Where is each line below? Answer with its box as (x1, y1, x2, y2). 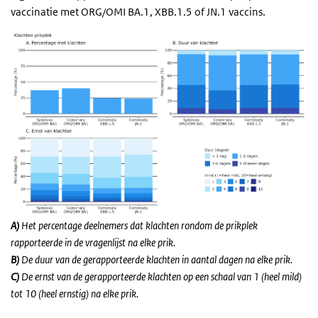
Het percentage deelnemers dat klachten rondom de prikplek (19, 219, 258, 233)
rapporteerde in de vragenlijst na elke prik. (11, 236, 175, 250)
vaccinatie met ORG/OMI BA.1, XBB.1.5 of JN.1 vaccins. (11, 5, 265, 18)
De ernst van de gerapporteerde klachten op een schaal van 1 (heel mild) (21, 270, 302, 284)
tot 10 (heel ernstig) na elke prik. (11, 287, 138, 301)
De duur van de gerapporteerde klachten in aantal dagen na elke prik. (19, 253, 292, 267)
